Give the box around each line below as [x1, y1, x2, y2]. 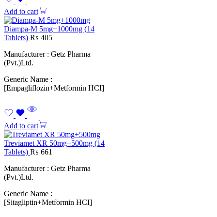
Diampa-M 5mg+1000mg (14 [4, 25, 94, 33]
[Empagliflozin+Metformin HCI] [4, 84, 104, 93]
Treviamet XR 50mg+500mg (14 [4, 139, 105, 148]
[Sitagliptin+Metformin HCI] [4, 198, 92, 207]
